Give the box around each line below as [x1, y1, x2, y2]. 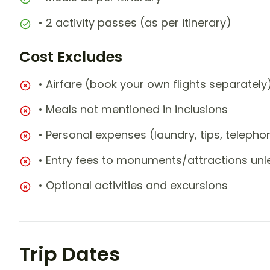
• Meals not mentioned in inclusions [39, 102, 228, 118]
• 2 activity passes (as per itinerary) [39, 15, 231, 31]
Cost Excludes [19, 47, 122, 67]
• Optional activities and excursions [39, 178, 228, 193]
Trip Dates [19, 240, 120, 268]
